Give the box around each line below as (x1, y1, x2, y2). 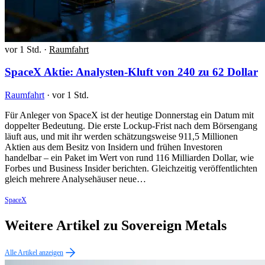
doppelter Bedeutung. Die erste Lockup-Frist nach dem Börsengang (5, 121, 257, 131)
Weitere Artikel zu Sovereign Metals (5, 217, 227, 233)
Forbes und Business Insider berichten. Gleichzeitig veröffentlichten (5, 163, 257, 174)
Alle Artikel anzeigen (5, 248, 63, 257)
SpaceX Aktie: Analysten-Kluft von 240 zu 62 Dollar (5, 66, 258, 79)
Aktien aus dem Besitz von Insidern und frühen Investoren (5, 142, 222, 153)
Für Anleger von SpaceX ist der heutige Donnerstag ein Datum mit (5, 110, 254, 121)
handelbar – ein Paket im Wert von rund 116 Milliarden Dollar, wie (5, 153, 254, 163)
